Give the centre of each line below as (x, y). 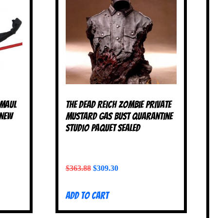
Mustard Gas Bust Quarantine (119, 117)
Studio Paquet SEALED (103, 128)
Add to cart (87, 195)
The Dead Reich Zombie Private (118, 105)
